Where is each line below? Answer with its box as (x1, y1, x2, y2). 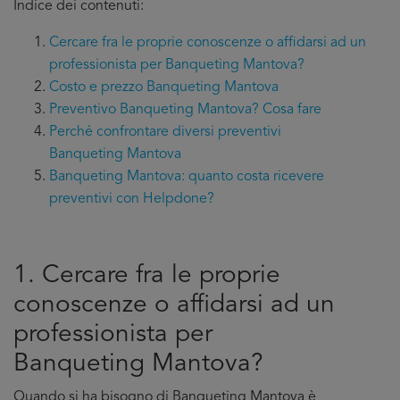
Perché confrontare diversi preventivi (49, 125, 281, 139)
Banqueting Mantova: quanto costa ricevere (49, 170, 324, 184)
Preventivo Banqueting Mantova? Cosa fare (49, 103, 321, 117)
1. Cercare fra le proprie (13, 263, 280, 288)
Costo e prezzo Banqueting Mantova (49, 80, 279, 95)
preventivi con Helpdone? (49, 192, 214, 206)
